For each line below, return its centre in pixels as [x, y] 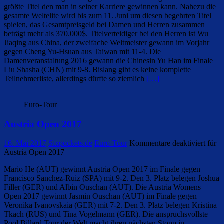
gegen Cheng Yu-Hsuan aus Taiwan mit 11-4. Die [82, 52]
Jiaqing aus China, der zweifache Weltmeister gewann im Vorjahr [107, 43]
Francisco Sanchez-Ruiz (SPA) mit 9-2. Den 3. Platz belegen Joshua [112, 178]
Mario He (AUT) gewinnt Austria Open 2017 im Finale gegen [102, 169]
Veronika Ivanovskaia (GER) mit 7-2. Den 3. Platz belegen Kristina [110, 205]
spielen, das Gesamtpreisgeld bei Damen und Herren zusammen [104, 25]
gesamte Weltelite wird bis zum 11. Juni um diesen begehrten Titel [108, 16]
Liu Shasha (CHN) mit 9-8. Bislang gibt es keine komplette [97, 70]
